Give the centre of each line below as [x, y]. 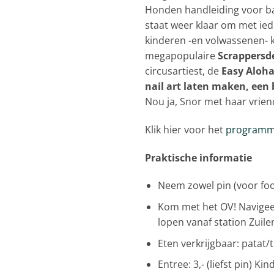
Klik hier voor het [184, 129]
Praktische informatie [198, 157]
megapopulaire [181, 55]
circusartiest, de [183, 71]
